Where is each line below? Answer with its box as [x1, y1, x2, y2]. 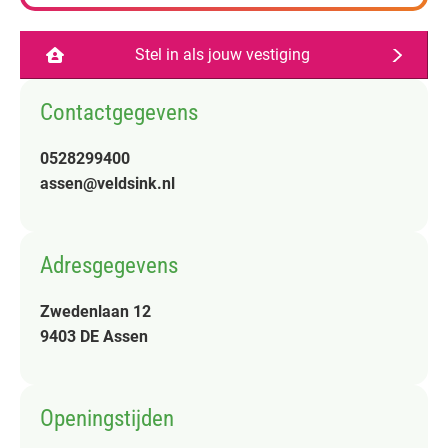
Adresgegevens [40, 252, 178, 280]
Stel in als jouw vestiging [134, 45, 310, 65]
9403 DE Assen [40, 327, 148, 347]
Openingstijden [40, 405, 174, 433]
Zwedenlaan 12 [40, 302, 151, 322]
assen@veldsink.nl [40, 174, 175, 194]
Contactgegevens [40, 99, 198, 127]
